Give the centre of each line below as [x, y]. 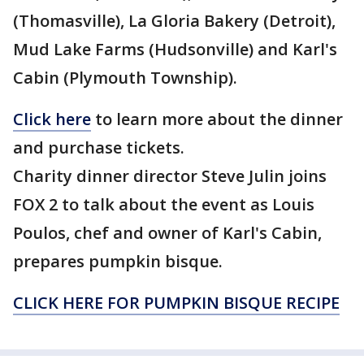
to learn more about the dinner [217, 119]
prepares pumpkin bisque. [118, 261]
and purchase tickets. [99, 147]
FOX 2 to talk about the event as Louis [164, 204]
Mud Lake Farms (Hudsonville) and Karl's [175, 49]
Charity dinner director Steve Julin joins [170, 176]
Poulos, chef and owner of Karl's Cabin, [167, 233]
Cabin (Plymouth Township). [125, 78]
